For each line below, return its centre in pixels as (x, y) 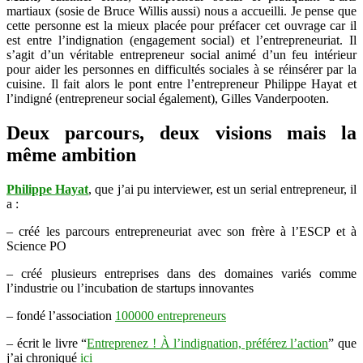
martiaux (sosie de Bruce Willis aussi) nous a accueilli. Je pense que (181, 11)
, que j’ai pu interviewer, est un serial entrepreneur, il (223, 189)
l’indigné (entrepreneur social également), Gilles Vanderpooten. (168, 99)
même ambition (71, 154)
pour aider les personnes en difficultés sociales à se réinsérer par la (181, 70)
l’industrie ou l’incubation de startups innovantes (130, 288)
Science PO (36, 246)
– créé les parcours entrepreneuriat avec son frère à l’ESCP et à (181, 231)
